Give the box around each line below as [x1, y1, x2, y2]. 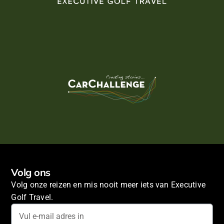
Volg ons [11, 166, 50, 179]
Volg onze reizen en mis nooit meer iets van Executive [11, 180, 206, 190]
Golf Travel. [11, 192, 53, 202]
